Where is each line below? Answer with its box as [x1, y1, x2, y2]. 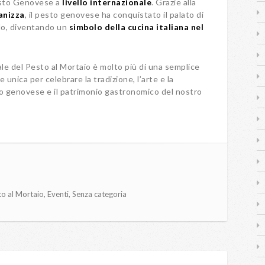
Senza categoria [72, 189, 127, 199]
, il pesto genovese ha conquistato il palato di [24, 9, 203, 20]
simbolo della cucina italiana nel [69, 22, 203, 32]
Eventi [47, 189, 69, 199]
